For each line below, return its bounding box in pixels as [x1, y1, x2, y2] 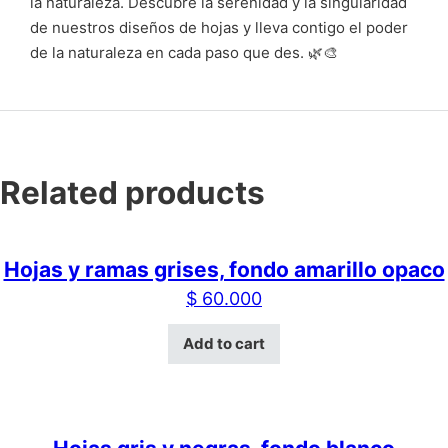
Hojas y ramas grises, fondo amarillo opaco [3, 256, 445, 282]
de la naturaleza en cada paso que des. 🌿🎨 [30, 42, 338, 62]
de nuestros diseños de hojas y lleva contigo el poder [30, 17, 408, 37]
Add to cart [183, 334, 265, 354]
